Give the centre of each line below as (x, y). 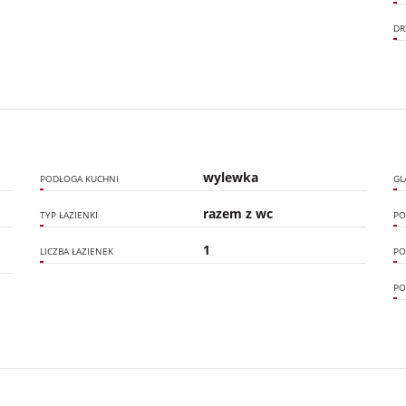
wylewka (231, 177)
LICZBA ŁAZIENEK (76, 251)
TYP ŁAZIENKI (68, 215)
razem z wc (238, 213)
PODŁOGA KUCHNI (79, 179)
